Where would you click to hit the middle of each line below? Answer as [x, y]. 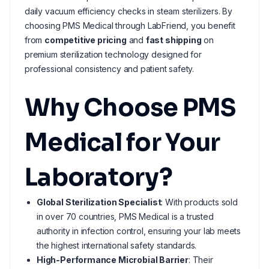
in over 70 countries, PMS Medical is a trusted [125, 216]
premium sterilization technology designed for [113, 54]
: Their [201, 260]
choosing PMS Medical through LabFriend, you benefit [130, 26]
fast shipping [174, 40]
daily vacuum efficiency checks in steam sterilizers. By [129, 11]
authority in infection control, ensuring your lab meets [139, 231]
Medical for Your [122, 143]
